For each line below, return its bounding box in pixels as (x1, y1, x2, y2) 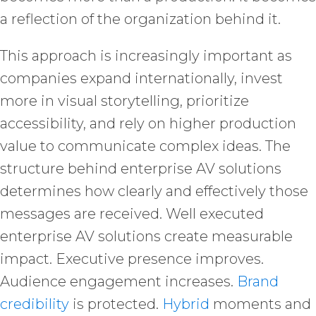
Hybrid (162, 295, 209, 312)
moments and (209, 295, 311, 312)
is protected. (69, 295, 162, 312)
